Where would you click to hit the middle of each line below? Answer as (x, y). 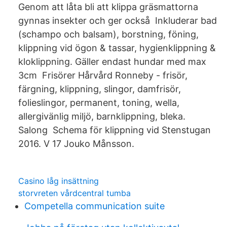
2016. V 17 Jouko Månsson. (76, 144)
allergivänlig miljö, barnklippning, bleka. (102, 116)
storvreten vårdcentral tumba (74, 193)
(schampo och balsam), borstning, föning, (108, 34)
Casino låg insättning (59, 181)
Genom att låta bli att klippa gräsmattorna (108, 7)
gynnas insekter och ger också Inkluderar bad (118, 21)
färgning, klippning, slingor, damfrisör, (100, 89)
